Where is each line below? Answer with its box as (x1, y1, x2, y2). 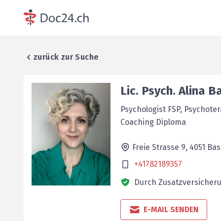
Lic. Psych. (120, 84, 176, 98)
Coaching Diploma (120, 117, 186, 127)
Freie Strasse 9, (132, 143, 189, 152)
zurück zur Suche (34, 52, 99, 62)
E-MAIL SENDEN (144, 205, 199, 214)
